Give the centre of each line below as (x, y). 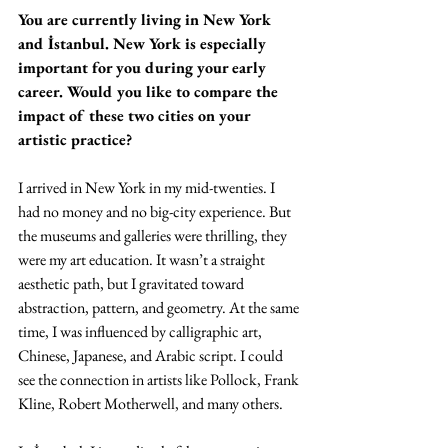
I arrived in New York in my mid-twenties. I (148, 187)
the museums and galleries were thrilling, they (154, 235)
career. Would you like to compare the (150, 91)
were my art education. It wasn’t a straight (143, 259)
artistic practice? (77, 139)
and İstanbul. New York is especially (144, 43)
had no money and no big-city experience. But (156, 211)
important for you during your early (144, 67)
